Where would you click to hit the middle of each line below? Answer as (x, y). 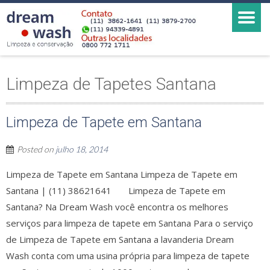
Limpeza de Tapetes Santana (111, 84)
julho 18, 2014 (82, 149)
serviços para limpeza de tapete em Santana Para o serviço (130, 223)
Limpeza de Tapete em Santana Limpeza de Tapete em (122, 174)
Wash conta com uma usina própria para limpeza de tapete (128, 256)
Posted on (36, 149)
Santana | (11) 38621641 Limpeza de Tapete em (116, 190)
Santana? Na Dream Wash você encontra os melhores (117, 207)
